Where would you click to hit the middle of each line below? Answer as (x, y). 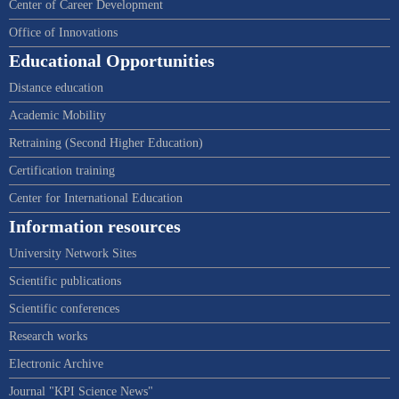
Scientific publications (65, 281)
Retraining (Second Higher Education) (106, 143)
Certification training (62, 171)
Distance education (56, 88)
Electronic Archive (56, 364)
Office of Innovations (63, 33)
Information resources (95, 227)
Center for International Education (96, 199)
